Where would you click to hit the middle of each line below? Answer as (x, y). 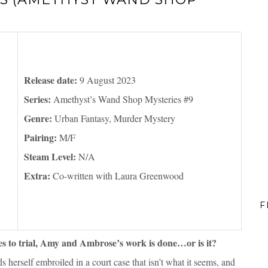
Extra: (37, 176)
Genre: (38, 118)
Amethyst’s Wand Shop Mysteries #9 (122, 99)
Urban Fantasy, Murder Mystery (114, 118)
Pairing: (40, 138)
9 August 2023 (108, 80)
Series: (37, 99)
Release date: (52, 80)
